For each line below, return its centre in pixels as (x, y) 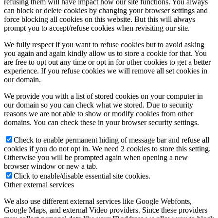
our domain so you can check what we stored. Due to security (99, 105)
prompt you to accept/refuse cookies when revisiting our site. (97, 28)
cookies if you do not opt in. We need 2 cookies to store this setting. (107, 148)
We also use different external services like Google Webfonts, (98, 201)
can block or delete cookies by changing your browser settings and (106, 10)
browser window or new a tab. (51, 166)
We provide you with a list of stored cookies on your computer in (103, 96)
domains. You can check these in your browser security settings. (101, 122)
